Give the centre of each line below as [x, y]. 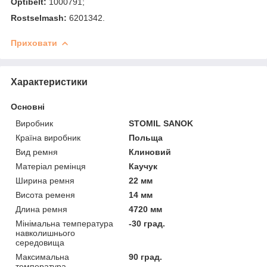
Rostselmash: [39, 18]
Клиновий [150, 152]
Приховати [34, 43]
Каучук [143, 166]
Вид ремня [37, 152]
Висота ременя [45, 195]
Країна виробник [48, 137]
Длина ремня [41, 209]
